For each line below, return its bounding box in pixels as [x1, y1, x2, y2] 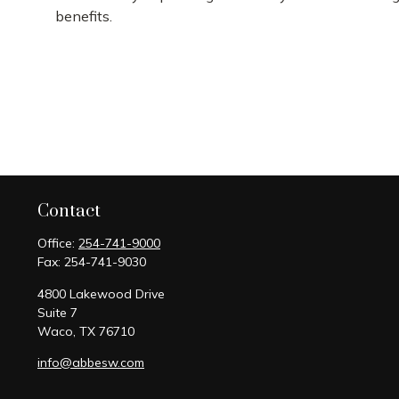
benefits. [55, 6, 112, 25]
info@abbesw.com [37, 354, 144, 370]
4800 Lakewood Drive [37, 286, 165, 302]
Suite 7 [37, 305, 77, 321]
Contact [37, 200, 101, 223]
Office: [37, 235, 78, 251]
